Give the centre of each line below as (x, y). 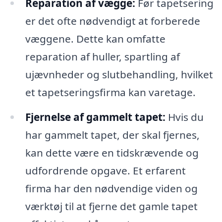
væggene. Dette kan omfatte (95, 39)
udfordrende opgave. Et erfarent (105, 171)
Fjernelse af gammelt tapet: (95, 117)
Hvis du (184, 117)
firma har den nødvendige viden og (111, 189)
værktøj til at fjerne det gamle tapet (111, 206)
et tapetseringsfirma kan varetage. (110, 92)
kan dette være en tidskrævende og (112, 153)
